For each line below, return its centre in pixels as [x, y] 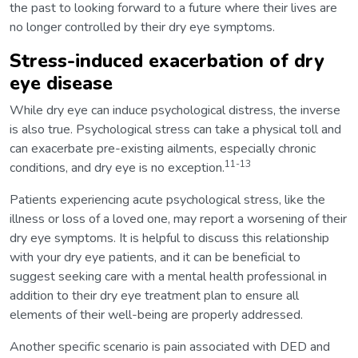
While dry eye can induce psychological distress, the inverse [175, 110]
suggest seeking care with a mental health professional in [168, 276]
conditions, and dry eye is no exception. [117, 167]
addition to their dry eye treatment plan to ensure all [154, 295]
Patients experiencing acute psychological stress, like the [167, 199]
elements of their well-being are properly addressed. [156, 314]
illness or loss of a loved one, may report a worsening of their [178, 219]
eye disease [61, 83]
